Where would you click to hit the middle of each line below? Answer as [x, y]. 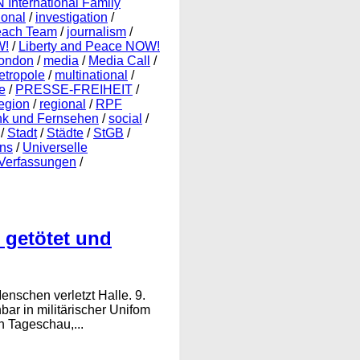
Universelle [55, 147]
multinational [91, 75]
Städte [65, 133]
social [125, 118]
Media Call [119, 60]
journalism [96, 31]
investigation [72, 17]
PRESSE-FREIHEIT [74, 89]
